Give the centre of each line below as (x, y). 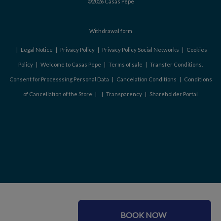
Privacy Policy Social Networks (140, 50)
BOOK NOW (143, 215)
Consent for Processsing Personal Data (59, 79)
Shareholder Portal (174, 94)
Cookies (197, 50)
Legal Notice (37, 50)
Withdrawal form (110, 31)
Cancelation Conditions (146, 79)
